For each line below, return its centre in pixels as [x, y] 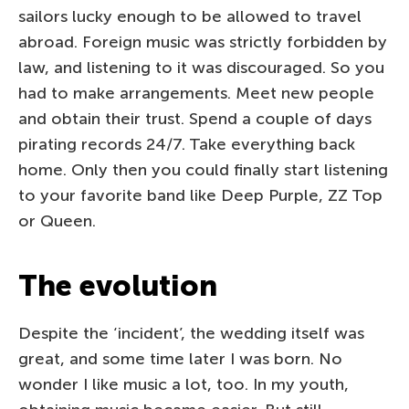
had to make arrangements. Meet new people [196, 93]
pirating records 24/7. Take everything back [187, 144]
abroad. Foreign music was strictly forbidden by [203, 42]
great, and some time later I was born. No [180, 358]
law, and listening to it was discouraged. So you [201, 67]
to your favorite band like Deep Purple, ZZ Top [200, 195]
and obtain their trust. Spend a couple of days [195, 118]
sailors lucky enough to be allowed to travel [190, 16]
